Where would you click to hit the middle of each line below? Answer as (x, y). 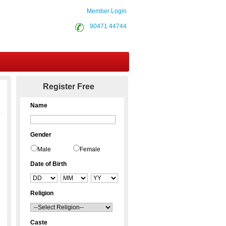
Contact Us (76, 81)
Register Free (69, 87)
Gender (41, 135)
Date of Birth (48, 164)
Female (90, 149)
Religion (42, 193)
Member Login (107, 11)
